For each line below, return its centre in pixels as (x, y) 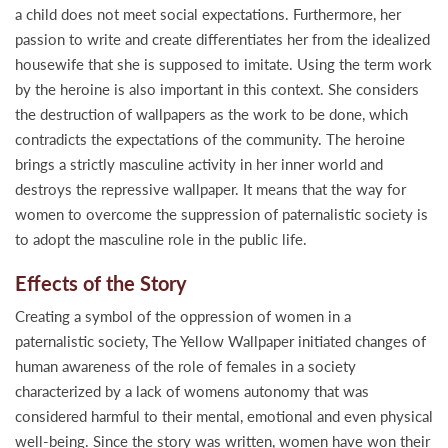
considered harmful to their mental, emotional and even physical (224, 416)
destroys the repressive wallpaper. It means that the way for (210, 189)
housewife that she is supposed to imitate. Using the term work (223, 64)
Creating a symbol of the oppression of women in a (183, 316)
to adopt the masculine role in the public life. (161, 239)
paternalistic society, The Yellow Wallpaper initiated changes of (220, 341)
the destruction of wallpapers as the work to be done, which (211, 114)
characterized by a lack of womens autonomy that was (192, 391)
